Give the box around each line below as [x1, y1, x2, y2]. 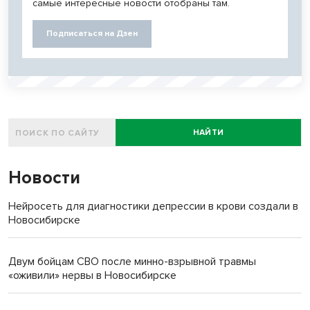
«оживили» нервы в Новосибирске [8, 268, 176, 282]
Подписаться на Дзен [46, 28, 138, 39]
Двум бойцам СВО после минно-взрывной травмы [8, 254, 256, 268]
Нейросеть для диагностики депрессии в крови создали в [8, 199, 298, 213]
